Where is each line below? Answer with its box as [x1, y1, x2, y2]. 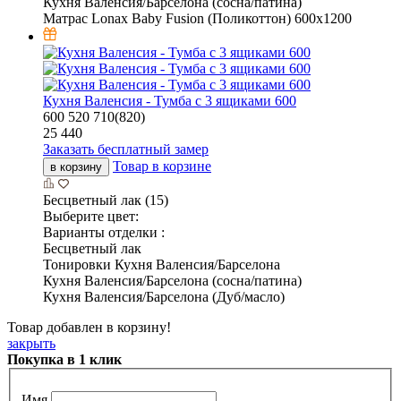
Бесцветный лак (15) [43, 192, 168, 209]
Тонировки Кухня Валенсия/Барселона [43, 257, 280, 273]
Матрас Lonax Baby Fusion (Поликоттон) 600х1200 [43, 11, 352, 27]
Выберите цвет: [43, 209, 139, 225]
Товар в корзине [113, 158, 211, 175]
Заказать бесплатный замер [43, 141, 209, 158]
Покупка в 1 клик [7, 352, 122, 368]
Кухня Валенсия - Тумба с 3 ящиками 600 [43, 93, 296, 109]
